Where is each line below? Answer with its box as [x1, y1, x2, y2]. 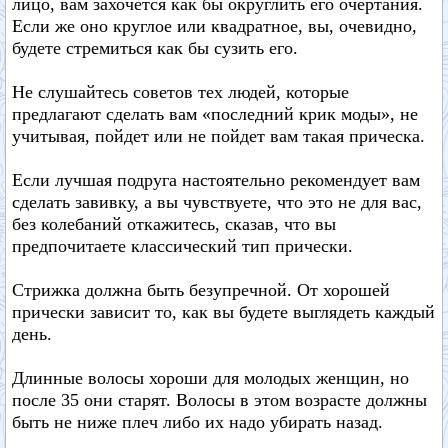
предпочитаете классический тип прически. [12, 236, 353, 256]
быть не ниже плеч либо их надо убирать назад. [12, 412, 383, 432]
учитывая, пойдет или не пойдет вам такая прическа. [12, 126, 425, 146]
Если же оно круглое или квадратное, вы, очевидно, [12, 16, 417, 36]
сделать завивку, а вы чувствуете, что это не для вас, [12, 192, 422, 212]
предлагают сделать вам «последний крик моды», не [12, 104, 418, 124]
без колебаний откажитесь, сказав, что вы [12, 214, 336, 234]
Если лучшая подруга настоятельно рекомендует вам [12, 170, 420, 190]
